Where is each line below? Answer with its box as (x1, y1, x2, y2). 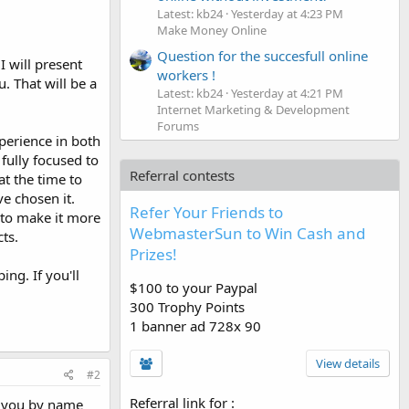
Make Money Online (157, 21, 267, 38)
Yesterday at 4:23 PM (231, 5, 343, 22)
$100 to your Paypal (130, 278, 257, 297)
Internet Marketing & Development (157, 100, 350, 118)
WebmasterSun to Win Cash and (130, 222, 365, 244)
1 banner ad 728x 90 (130, 316, 261, 335)
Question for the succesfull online (157, 46, 368, 65)
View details (316, 354, 380, 372)
